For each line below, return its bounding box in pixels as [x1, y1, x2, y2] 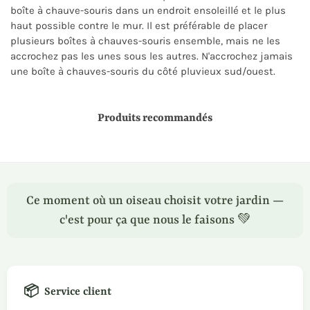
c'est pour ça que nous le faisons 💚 [59, 213, 251, 227]
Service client [44, 285, 111, 298]
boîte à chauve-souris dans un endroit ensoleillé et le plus [10, 4, 286, 17]
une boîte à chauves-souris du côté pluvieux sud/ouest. [10, 65, 275, 77]
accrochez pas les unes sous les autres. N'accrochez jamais [10, 50, 293, 62]
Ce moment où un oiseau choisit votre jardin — [26, 194, 284, 208]
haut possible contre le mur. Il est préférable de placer [10, 19, 267, 32]
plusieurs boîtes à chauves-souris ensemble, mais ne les [10, 35, 280, 47]
